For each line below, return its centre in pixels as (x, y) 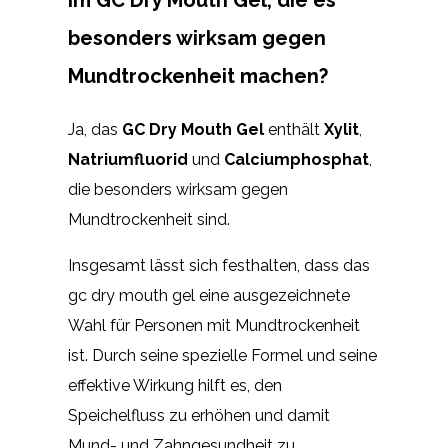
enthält (294, 129)
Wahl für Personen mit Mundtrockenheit (214, 325)
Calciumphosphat (296, 159)
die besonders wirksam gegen (178, 189)
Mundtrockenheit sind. (149, 219)
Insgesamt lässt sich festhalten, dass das (219, 265)
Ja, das (95, 129)
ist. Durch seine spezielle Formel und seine (222, 355)
